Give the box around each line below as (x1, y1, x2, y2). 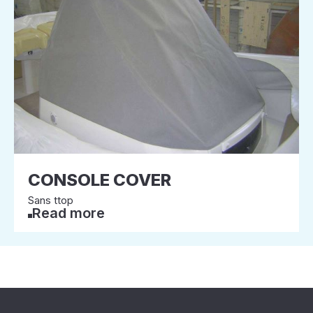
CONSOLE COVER (28, 170, 171, 190)
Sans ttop (28, 194, 73, 207)
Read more (32, 205, 105, 221)
